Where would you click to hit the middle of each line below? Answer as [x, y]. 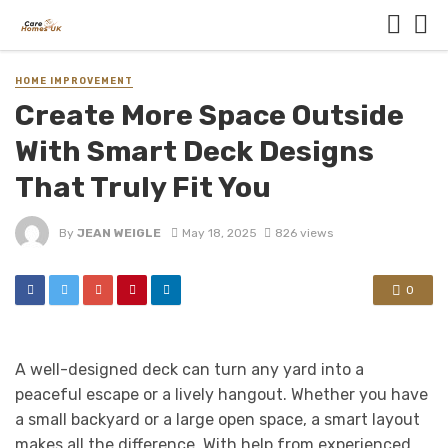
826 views [303, 232]
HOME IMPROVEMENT [74, 81]
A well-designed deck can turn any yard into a [189, 370]
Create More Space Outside [209, 115]
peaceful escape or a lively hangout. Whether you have [221, 395]
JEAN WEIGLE [119, 232]
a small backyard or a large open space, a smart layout [217, 420]
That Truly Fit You [146, 187]
